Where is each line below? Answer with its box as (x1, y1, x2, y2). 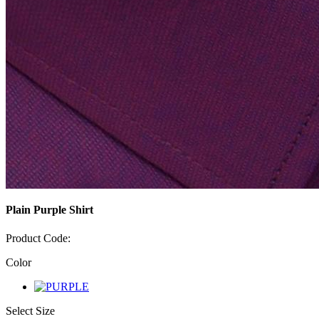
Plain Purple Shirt (6, 204, 93, 216)
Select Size (6, 304, 55, 317)
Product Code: (6, 231, 70, 244)
